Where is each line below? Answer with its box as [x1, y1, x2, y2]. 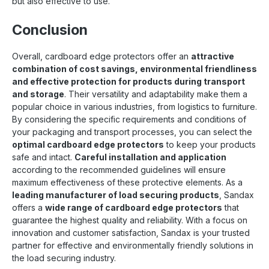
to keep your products [164, 139, 256, 150]
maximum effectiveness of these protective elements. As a [12, 177, 243, 187]
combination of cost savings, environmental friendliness [12, 63, 257, 74]
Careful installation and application [74, 151, 226, 162]
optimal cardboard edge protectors [12, 139, 164, 150]
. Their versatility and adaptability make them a [64, 88, 247, 99]
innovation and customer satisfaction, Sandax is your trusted [12, 227, 250, 238]
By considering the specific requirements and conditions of [12, 113, 246, 124]
